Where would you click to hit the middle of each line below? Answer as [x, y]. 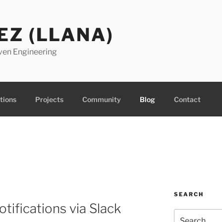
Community [101, 99]
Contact [187, 99]
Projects [49, 99]
